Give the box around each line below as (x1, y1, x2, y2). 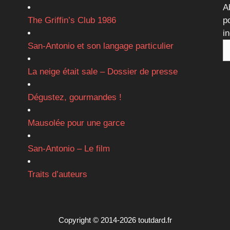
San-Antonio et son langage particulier (27, 41, 174, 51)
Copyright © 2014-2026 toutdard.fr (58, 216, 172, 225)
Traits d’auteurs (27, 169, 87, 180)
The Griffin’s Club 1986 (27, 15, 116, 26)
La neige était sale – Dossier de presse (27, 67, 178, 77)
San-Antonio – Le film (27, 144, 110, 154)
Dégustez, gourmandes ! (27, 92, 122, 103)
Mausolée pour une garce (27, 118, 125, 128)
